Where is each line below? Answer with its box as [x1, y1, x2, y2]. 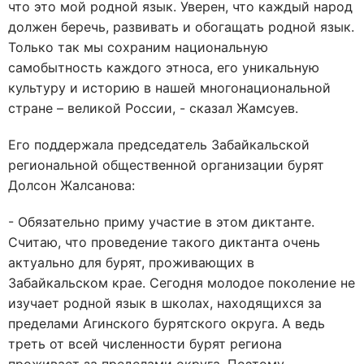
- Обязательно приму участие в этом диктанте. [8, 214, 314, 230]
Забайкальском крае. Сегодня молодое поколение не [8, 275, 355, 291]
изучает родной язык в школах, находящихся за [8, 295, 322, 311]
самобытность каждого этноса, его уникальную [8, 59, 319, 76]
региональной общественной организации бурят [8, 157, 324, 173]
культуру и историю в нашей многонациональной [8, 80, 331, 96]
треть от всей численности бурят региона [8, 336, 282, 352]
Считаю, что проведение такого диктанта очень [8, 234, 320, 250]
